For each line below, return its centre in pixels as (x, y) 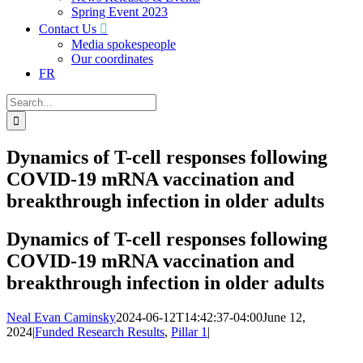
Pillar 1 (189, 331)
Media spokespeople (124, 44)
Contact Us (68, 29)
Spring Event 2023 (120, 12)
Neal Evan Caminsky (61, 317)
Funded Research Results (100, 331)
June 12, (284, 317)
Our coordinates (112, 59)
